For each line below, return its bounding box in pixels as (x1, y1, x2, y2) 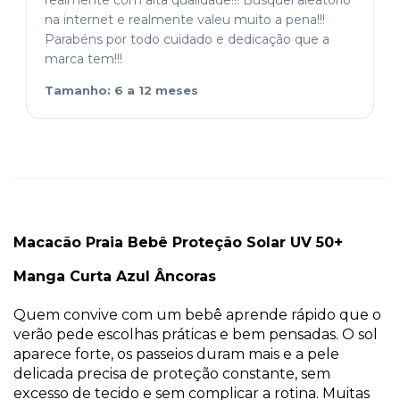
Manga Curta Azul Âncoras (13, 268, 216, 286)
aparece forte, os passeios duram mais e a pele (13, 346, 339, 363)
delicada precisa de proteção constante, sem (13, 365, 330, 383)
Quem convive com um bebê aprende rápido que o (13, 306, 381, 324)
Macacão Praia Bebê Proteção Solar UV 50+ (13, 234, 343, 252)
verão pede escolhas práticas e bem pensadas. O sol (13, 326, 378, 344)
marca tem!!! (45, 51, 122, 68)
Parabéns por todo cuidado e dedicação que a (45, 31, 329, 48)
